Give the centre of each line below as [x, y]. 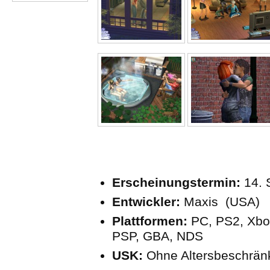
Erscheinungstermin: [176, 182]
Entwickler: [146, 201]
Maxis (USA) [220, 201]
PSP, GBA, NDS [158, 236]
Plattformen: [150, 221]
